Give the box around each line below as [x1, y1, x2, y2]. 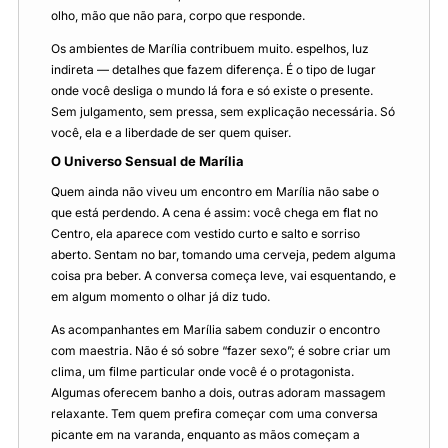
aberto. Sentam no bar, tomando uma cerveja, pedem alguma [51, 247, 396, 263]
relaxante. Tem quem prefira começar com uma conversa [51, 406, 378, 422]
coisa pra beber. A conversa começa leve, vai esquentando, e [51, 268, 396, 284]
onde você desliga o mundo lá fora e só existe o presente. [51, 82, 373, 98]
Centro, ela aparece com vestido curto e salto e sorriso [51, 226, 360, 242]
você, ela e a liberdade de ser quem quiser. [51, 124, 291, 140]
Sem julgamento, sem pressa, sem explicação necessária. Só [51, 103, 395, 119]
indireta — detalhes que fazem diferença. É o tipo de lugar [51, 61, 376, 77]
